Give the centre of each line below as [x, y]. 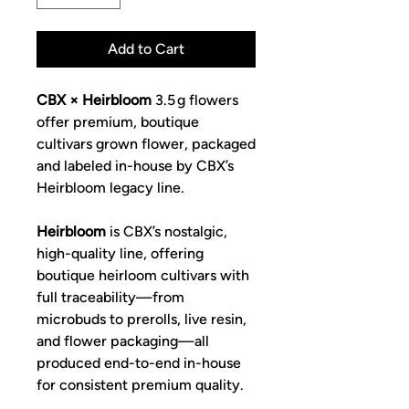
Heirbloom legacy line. [110, 187]
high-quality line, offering [120, 253]
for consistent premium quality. [140, 384]
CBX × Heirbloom [94, 100]
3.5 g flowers [195, 100]
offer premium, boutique [118, 121]
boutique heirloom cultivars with [143, 275]
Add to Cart [146, 48]
